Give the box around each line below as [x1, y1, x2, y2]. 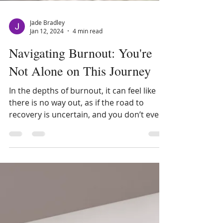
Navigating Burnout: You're [9, 80, 152, 97]
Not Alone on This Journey [9, 98, 151, 115]
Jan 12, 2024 [30, 63, 64, 71]
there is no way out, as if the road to [9, 133, 144, 144]
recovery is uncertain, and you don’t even [9, 145, 164, 156]
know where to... [9, 157, 70, 168]
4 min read [73, 63, 103, 71]
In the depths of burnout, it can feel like [9, 121, 156, 132]
